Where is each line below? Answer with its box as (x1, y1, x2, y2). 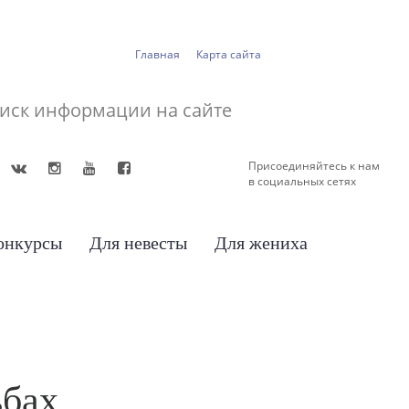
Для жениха (215, 232, 308, 253)
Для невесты (89, 232, 187, 253)
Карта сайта (195, 46, 261, 62)
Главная (134, 46, 180, 62)
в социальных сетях (247, 173, 356, 189)
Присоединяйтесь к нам (247, 157, 380, 173)
